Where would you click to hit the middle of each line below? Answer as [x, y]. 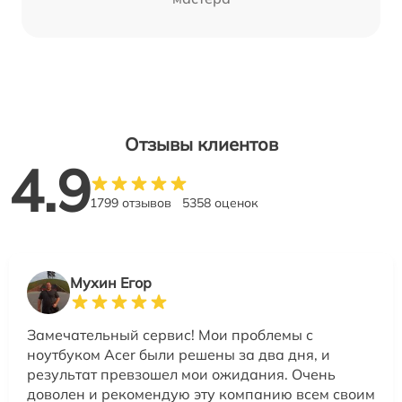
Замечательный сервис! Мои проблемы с [170, 335]
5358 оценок [220, 203]
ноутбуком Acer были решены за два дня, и [179, 355]
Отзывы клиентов [201, 144]
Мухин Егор [111, 283]
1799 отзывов [131, 203]
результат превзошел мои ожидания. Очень [181, 375]
